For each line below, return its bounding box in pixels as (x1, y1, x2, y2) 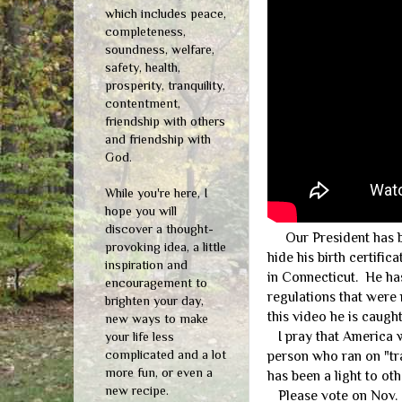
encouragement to (105, 275, 207, 290)
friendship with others (105, 113, 225, 128)
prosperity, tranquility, (105, 77, 225, 92)
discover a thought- (105, 221, 214, 236)
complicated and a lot (105, 346, 226, 362)
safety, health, (105, 59, 180, 74)
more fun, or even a (105, 364, 213, 380)
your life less (105, 328, 174, 344)
